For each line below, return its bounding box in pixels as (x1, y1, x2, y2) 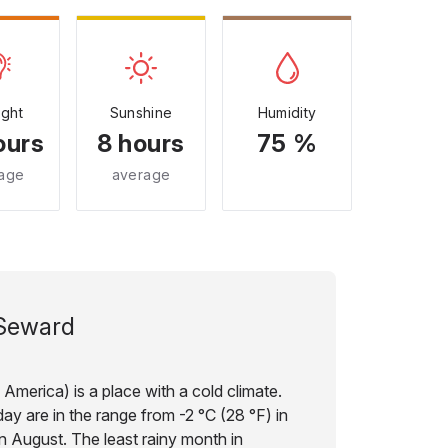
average (111, 166, 171, 183)
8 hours (96, 129, 186, 158)
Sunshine (109, 104, 173, 121)
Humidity (257, 104, 317, 121)
